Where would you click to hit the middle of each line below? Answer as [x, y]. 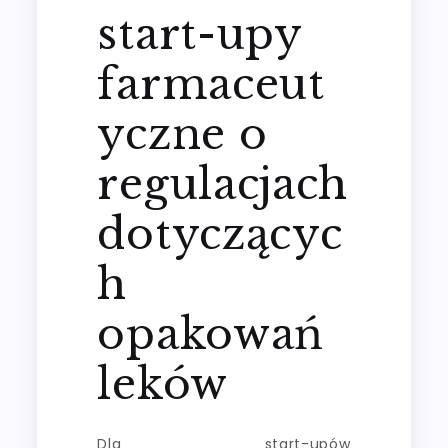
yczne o [182, 133]
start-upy [199, 33]
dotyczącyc [220, 233]
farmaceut [211, 83]
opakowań [211, 333]
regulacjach [223, 183]
